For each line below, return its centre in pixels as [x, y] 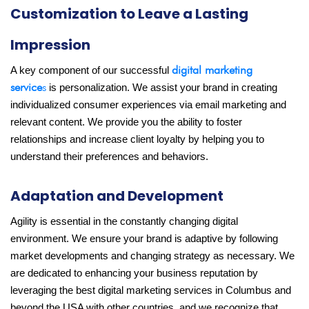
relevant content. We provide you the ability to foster [126, 122]
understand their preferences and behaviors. [109, 157]
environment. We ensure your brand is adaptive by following [144, 239]
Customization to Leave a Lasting [129, 14]
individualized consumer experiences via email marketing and [148, 105]
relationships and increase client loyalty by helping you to [137, 140]
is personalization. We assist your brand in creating [162, 88]
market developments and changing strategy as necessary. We [152, 256]
